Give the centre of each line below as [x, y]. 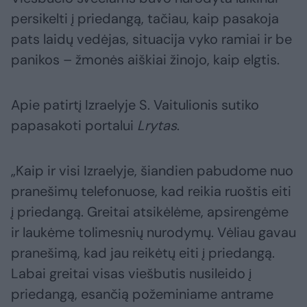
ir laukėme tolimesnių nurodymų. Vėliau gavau [153, 233]
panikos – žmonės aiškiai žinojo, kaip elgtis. [145, 60]
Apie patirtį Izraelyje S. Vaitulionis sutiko [135, 105]
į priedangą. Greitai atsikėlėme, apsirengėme [150, 212]
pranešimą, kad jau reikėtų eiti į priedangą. [143, 253]
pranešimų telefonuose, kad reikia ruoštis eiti [151, 192]
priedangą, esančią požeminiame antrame [142, 294]
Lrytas [157, 126]
